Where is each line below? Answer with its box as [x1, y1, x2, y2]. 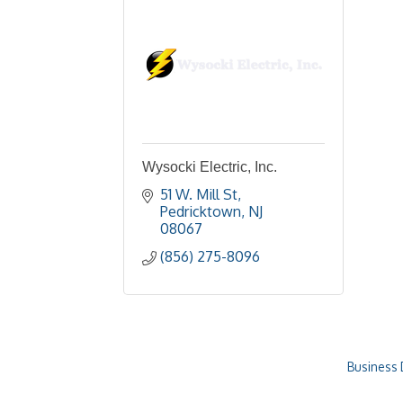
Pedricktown [160, 202, 241, 220]
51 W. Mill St [160, 185, 237, 203]
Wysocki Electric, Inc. [142, 159, 277, 175]
